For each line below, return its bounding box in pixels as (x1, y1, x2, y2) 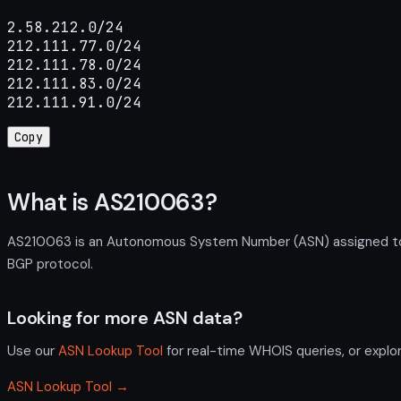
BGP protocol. (7, 254, 93, 273)
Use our (7, 341, 58, 360)
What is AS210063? (7, 187, 218, 218)
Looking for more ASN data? (7, 305, 243, 329)
